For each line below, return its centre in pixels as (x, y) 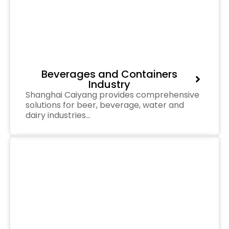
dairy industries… (58, 115)
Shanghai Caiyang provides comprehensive (112, 95)
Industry (109, 84)
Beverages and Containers (109, 74)
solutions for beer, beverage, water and (105, 105)
